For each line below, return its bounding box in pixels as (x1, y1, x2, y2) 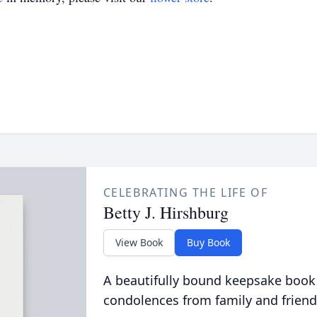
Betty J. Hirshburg (103, 201, 229, 224)
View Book (115, 236, 163, 249)
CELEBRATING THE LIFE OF (103, 185, 268, 200)
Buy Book (186, 236, 230, 249)
